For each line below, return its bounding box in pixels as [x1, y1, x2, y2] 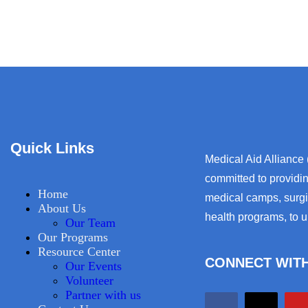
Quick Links [10, 140, 94, 157]
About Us [38, 201, 86, 216]
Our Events [65, 259, 122, 274]
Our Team [65, 216, 115, 230]
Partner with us [65, 288, 141, 302]
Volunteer [65, 274, 113, 288]
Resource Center [38, 245, 120, 259]
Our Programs [38, 230, 108, 245]
